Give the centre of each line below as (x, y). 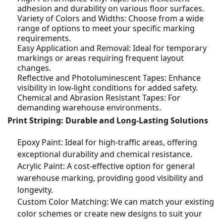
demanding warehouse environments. (89, 108)
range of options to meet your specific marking (106, 28)
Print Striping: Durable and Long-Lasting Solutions (108, 121)
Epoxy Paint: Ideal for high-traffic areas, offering (107, 142)
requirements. (44, 38)
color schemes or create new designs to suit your (110, 214)
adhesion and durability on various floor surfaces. (111, 9)
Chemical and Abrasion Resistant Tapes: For (99, 98)
